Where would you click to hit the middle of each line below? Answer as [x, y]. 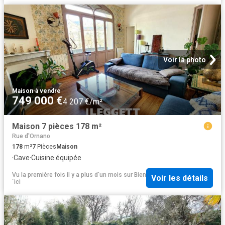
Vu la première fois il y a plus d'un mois [67, 175]
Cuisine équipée [56, 158]
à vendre [48, 91]
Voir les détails [180, 178]
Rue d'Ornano [31, 136]
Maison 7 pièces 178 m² [57, 127]
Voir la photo [185, 60]
